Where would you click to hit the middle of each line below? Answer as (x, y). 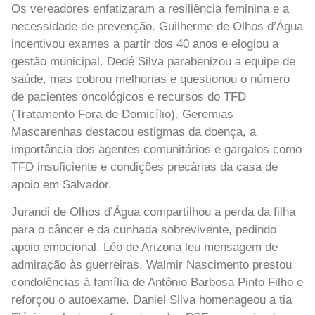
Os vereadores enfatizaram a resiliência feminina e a (150, 8)
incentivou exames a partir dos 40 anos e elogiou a (145, 44)
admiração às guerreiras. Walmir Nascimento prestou (152, 265)
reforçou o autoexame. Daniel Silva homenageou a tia (152, 300)
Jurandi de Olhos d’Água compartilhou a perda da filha (153, 212)
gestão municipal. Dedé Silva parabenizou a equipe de (153, 61)
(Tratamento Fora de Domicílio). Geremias (122, 114)
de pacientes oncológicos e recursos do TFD (129, 96)
